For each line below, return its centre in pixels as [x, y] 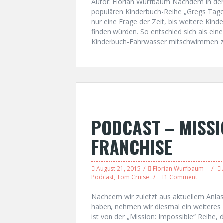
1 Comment [181, 177]
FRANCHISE [132, 147]
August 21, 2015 [118, 168]
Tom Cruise [133, 177]
